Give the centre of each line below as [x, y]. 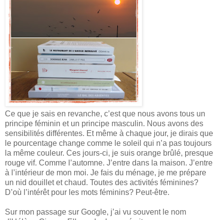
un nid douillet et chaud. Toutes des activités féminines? [102, 182]
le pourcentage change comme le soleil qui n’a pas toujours [108, 143]
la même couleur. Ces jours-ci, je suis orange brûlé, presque [109, 153]
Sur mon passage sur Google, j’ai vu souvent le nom [96, 212]
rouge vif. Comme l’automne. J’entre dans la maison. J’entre [109, 163]
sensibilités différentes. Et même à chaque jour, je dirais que [109, 133]
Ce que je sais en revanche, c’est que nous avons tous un [105, 113]
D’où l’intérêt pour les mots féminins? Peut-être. [87, 192]
